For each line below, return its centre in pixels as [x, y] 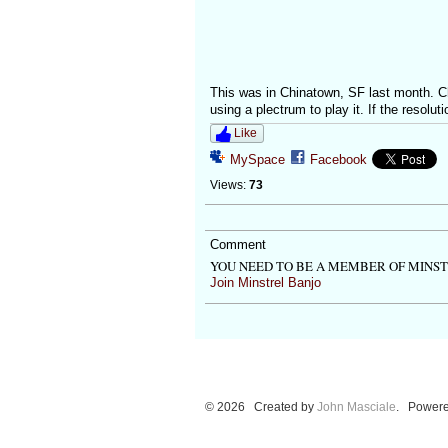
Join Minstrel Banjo [265, 283]
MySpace [257, 160]
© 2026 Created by [260, 406]
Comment [237, 245]
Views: [227, 185]
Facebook [338, 160]
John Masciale [356, 406]
